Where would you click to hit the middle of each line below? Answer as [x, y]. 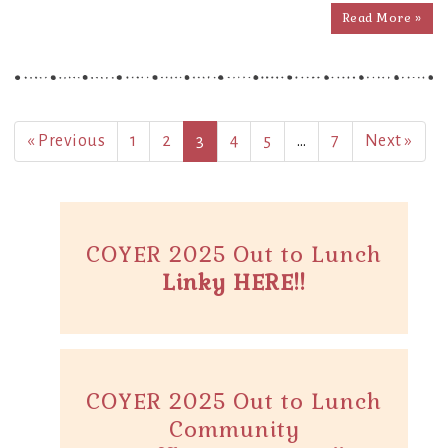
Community [234, 428]
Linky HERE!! [234, 281]
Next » [388, 140]
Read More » [381, 17]
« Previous [66, 140]
